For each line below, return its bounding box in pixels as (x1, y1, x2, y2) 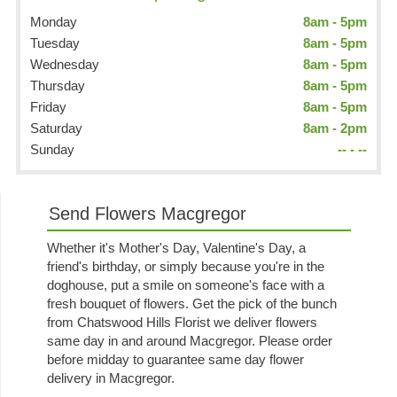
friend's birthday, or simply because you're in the (47, 259, 325, 275)
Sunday (30, 141, 75, 157)
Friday (30, 98, 67, 114)
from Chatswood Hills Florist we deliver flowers (47, 315, 318, 331)
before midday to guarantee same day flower (47, 352, 305, 368)
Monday (30, 13, 78, 29)
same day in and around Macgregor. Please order (47, 333, 333, 349)
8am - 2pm (302, 120, 367, 136)
